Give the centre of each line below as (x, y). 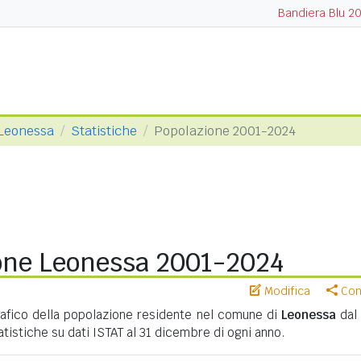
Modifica (286, 291)
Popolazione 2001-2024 (225, 131)
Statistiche (104, 131)
